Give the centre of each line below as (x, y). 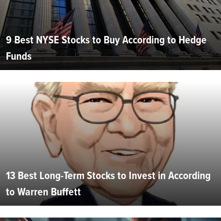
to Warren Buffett (43, 191)
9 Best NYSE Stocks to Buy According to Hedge (106, 39)
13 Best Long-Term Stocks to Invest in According (108, 175)
